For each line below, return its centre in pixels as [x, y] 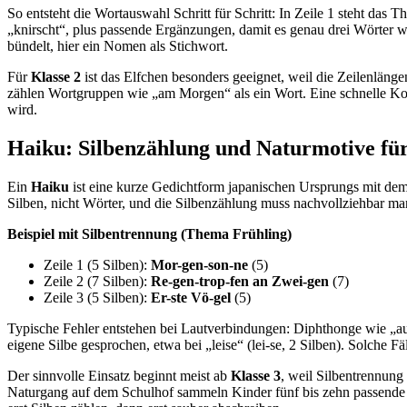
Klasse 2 [56, 77]
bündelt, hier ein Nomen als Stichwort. [118, 46]
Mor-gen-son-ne [199, 265]
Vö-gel [211, 298]
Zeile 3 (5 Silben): [97, 298]
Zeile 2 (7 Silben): [97, 282]
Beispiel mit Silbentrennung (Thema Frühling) [149, 234]
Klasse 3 [256, 376]
